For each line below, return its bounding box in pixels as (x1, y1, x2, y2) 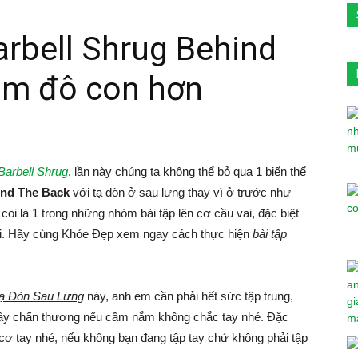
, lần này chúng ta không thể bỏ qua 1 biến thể (68, 164, 306, 178)
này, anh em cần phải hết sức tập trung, (84, 288, 293, 303)
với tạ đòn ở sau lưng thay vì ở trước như (70, 185, 291, 199)
